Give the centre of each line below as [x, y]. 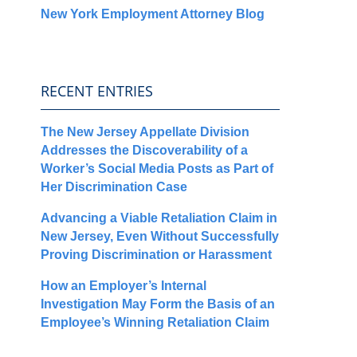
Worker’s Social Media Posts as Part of [157, 168]
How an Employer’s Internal [124, 285]
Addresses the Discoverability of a [144, 150]
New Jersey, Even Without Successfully [160, 236]
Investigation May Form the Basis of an [158, 304]
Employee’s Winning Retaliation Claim [155, 322]
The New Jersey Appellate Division [145, 131]
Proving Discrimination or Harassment [156, 254]
